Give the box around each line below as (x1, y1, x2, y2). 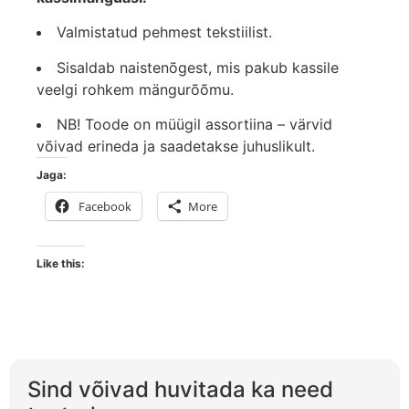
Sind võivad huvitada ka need (27, 375, 333, 403)
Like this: (37, 256, 85, 270)
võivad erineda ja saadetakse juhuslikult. (37, 136, 315, 155)
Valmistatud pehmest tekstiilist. (57, 23, 272, 42)
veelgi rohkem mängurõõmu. (37, 79, 234, 99)
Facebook (79, 197, 131, 215)
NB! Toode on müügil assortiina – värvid (57, 114, 332, 133)
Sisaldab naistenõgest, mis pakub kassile (57, 58, 339, 77)
